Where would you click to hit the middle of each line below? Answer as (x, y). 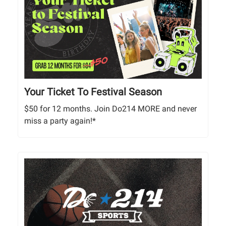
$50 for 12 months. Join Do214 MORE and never (110, 108)
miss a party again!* (60, 121)
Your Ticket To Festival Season (93, 92)
